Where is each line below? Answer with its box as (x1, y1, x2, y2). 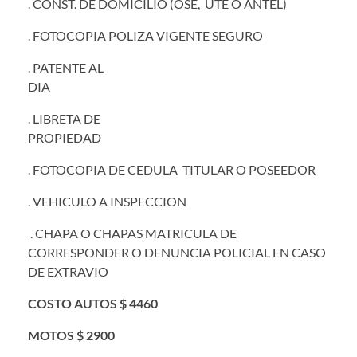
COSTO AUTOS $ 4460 (28, 295, 158, 311)
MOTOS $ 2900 (28, 327, 115, 343)
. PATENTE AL (28, 59, 104, 75)
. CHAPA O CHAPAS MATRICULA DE (28, 225, 237, 241)
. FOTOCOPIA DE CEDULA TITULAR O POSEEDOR (28, 161, 316, 177)
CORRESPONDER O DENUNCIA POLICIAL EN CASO (28, 244, 326, 260)
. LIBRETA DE (28, 110, 100, 126)
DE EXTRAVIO (28, 263, 108, 279)
